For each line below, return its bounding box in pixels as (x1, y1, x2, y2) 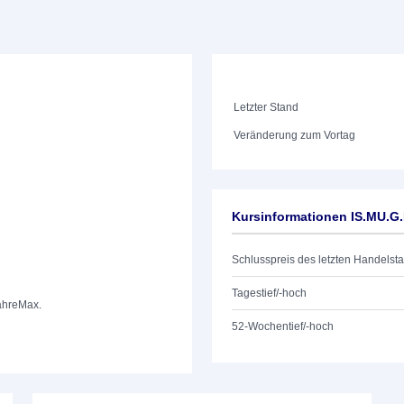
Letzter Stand (234, 101, 299, 114)
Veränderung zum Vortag (234, 129, 356, 142)
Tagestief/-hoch (232, 287, 307, 299)
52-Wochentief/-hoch (232, 320, 334, 333)
